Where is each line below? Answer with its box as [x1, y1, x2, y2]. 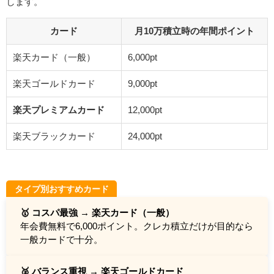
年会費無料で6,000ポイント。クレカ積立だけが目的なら [20, 221, 253, 231]
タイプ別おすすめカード [14, 185, 109, 194]
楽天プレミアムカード [13, 105, 105, 114]
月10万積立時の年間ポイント [135, 26, 254, 35]
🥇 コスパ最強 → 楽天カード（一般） [20, 207, 174, 217]
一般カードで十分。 [20, 234, 103, 244]
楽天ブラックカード [13, 131, 95, 141]
